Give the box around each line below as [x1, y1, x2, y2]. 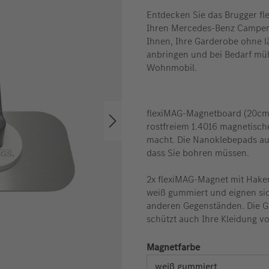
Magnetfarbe [147, 240, 200, 253]
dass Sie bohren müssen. [147, 146, 249, 159]
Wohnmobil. [147, 61, 197, 74]
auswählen [199, 240, 246, 253]
